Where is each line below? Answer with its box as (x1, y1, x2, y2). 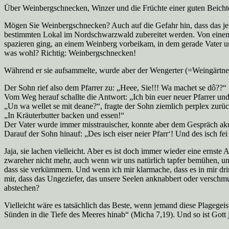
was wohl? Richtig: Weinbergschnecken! (4, 48, 136, 57)
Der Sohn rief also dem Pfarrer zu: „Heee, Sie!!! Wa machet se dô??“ (4, 83, 226, 92)
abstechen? (4, 183, 39, 192)
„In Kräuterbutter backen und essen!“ (4, 110, 124, 120)
